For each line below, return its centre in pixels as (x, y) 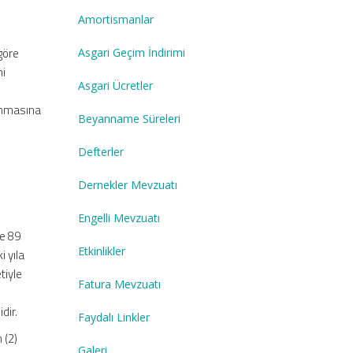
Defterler (100, 151)
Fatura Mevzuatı (119, 284)
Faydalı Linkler (113, 317)
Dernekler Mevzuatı (127, 184)
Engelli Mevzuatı (119, 217)
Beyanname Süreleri (129, 118)
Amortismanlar (115, 19)
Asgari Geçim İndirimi (131, 52)
